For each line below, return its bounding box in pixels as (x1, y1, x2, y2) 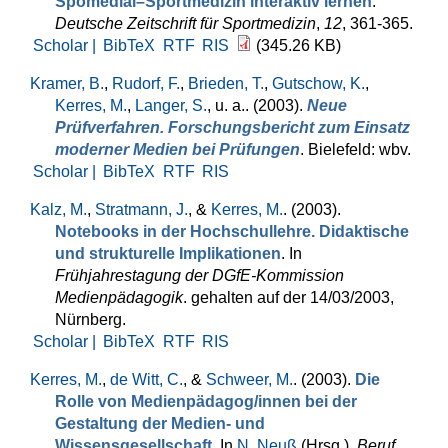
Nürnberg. (55, 311, 126, 328)
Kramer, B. (30, 75, 104, 92)
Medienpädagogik (55, 289, 183, 306)
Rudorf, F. (112, 75, 180, 92)
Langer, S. (135, 97, 207, 114)
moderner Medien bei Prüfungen (55, 141, 300, 158)
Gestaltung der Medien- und (55, 415, 265, 432)
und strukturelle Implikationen (55, 245, 281, 262)
